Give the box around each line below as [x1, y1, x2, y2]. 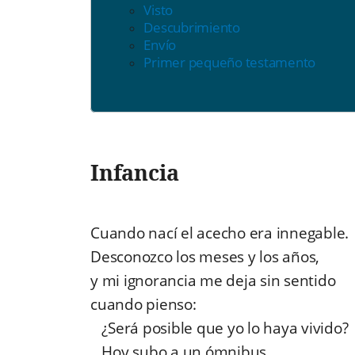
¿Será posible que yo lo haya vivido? [90, 318, 349, 339]
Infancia [90, 157, 179, 187]
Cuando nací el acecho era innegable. [90, 223, 349, 244]
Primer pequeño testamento [143, 53, 316, 72]
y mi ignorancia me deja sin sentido [90, 270, 336, 292]
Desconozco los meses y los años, [90, 246, 319, 268]
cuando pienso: [90, 294, 197, 315]
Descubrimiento [143, 18, 240, 37]
